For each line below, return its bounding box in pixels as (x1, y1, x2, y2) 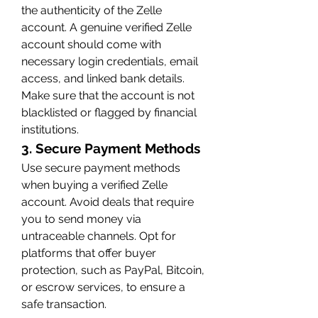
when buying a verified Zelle (21, 177, 168, 192)
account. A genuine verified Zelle (21, 20, 192, 34)
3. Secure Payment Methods (21, 140, 200, 156)
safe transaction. (21, 297, 106, 311)
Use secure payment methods (21, 160, 180, 175)
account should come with (21, 37, 161, 51)
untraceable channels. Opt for (21, 229, 176, 243)
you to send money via (21, 212, 141, 226)
